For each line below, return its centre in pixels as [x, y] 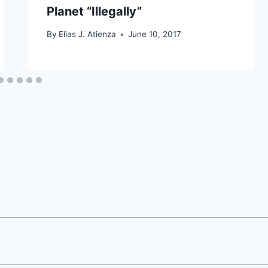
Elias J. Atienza [87, 34]
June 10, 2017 [154, 34]
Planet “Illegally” [94, 11]
